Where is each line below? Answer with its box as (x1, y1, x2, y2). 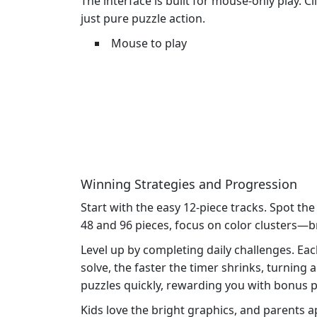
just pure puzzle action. (81, 11, 205, 27)
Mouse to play (111, 35, 187, 52)
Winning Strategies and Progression (81, 175, 297, 193)
